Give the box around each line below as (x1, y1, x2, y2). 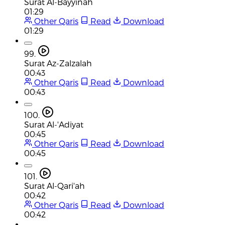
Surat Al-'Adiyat (24, 119, 83, 129)
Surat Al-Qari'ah (24, 180, 85, 190)
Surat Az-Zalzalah (24, 58, 92, 68)
